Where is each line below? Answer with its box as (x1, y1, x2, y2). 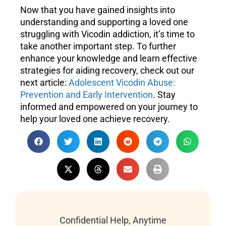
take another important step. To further (20, 41, 176, 52)
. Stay (153, 89, 176, 100)
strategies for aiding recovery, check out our (20, 65, 194, 76)
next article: (20, 77, 69, 88)
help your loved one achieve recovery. (20, 114, 170, 125)
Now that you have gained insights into (20, 5, 175, 16)
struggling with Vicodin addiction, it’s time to (20, 29, 195, 40)
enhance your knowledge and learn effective (20, 53, 197, 64)
